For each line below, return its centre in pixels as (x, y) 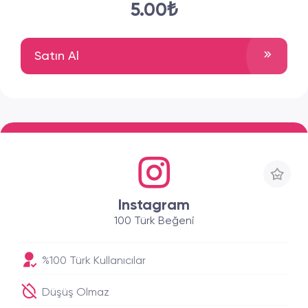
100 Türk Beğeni (154, 221)
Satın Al (57, 56)
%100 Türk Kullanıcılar (92, 261)
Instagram (154, 206)
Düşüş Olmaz (74, 293)
